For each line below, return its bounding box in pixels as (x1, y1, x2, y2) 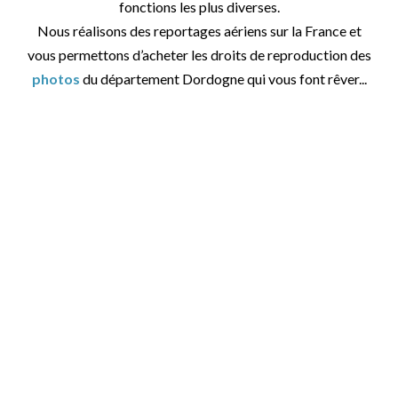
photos (31, 70, 80, 88)
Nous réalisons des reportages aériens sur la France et (36, 22, 362, 40)
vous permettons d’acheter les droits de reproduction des (27, 46, 371, 64)
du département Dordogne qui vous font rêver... (79, 70, 367, 88)
